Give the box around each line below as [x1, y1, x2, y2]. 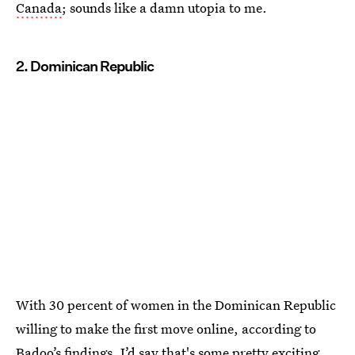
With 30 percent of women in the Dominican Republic [16, 295, 336, 314]
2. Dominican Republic [16, 57, 154, 74]
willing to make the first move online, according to [16, 319, 316, 338]
